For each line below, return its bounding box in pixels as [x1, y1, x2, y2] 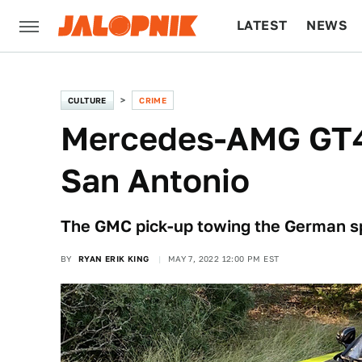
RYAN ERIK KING [78, 254, 149, 263]
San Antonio [61, 162, 250, 200]
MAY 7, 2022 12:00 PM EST [167, 254, 280, 263]
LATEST [237, 18, 288, 33]
